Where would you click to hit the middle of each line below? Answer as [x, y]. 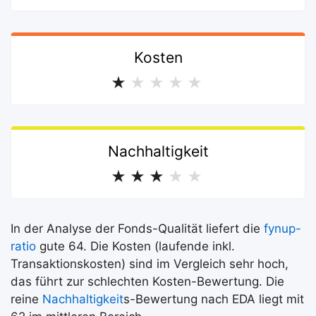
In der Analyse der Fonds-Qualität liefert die [137, 229]
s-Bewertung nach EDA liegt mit [214, 299]
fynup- [282, 229]
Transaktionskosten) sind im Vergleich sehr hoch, [150, 264]
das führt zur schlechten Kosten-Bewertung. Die [147, 281]
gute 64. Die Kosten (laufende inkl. [135, 246]
